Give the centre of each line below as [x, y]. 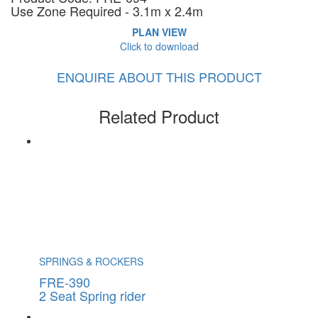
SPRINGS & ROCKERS [91, 261]
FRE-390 [65, 281]
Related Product [159, 116]
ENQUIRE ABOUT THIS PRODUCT [159, 76]
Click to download [159, 46]
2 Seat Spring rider [92, 295]
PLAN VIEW [159, 32]
